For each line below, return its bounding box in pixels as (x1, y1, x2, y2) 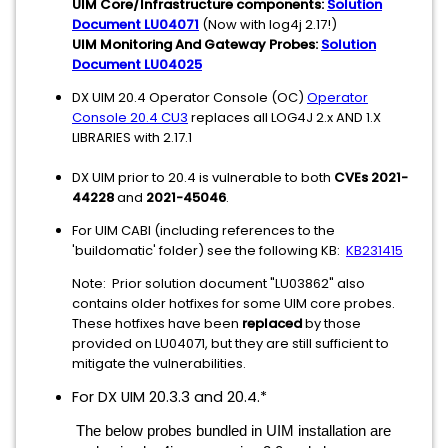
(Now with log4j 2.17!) (199, 15, 337, 34)
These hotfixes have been (72, 314, 242, 333)
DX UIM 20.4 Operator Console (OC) (72, 88, 307, 107)
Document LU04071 (72, 15, 199, 34)
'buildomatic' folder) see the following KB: (72, 241, 346, 260)
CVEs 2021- (334, 168, 408, 187)
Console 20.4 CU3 (72, 108, 188, 127)
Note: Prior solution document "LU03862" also (72, 274, 365, 293)
